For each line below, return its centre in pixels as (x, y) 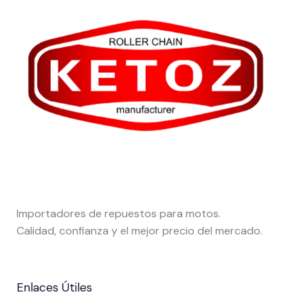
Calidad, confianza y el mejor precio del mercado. (140, 230)
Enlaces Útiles (54, 287)
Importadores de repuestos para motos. (119, 213)
